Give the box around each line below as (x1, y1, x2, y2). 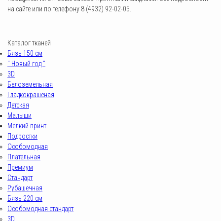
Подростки (7, 132, 37, 140)
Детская (7, 101, 29, 109)
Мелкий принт (7, 122, 46, 130)
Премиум (7, 163, 33, 171)
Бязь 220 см (7, 194, 42, 202)
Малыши (7, 111, 32, 119)
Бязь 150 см (7, 49, 42, 57)
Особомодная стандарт (7, 205, 74, 213)
